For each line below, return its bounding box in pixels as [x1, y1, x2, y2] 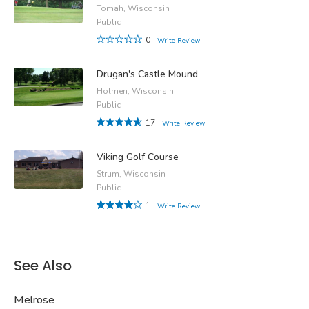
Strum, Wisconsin [97, 168, 166, 179]
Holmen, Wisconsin [97, 85, 174, 97]
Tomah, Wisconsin [97, 2, 170, 14]
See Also [14, 255, 72, 275]
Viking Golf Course [97, 150, 179, 163]
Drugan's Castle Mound [97, 67, 198, 81]
